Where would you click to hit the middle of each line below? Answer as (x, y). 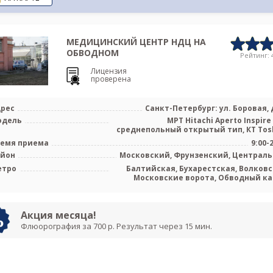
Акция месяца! (58, 215)
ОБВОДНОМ (92, 53)
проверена (111, 79)
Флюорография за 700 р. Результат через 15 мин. (116, 226)
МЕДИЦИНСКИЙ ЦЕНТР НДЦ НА (136, 42)
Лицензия (108, 71)
